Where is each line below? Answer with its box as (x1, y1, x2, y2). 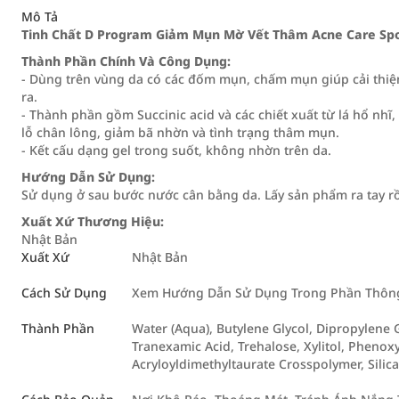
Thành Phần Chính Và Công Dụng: (21, 53, 231, 69)
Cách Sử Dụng (21, 284, 107, 301)
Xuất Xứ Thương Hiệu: (21, 213, 164, 230)
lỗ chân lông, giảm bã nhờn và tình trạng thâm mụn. (21, 124, 339, 141)
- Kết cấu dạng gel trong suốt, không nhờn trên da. (21, 142, 331, 159)
